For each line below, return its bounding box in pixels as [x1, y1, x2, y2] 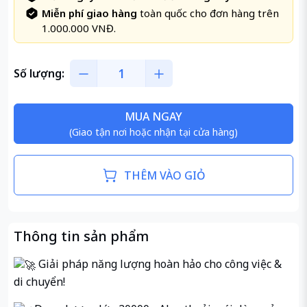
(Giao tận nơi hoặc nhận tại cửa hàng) [69, 125, 238, 139]
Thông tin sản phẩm [14, 227, 149, 246]
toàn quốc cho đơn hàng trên [137, 6, 279, 21]
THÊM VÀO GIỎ [123, 167, 206, 183]
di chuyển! [14, 273, 65, 289]
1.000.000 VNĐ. [42, 21, 116, 36]
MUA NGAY [125, 109, 182, 125]
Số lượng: [14, 66, 64, 82]
